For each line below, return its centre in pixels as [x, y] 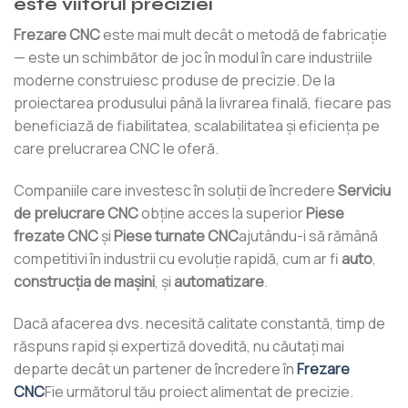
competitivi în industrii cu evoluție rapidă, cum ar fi [178, 258]
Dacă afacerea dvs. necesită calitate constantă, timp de [199, 323]
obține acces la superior [222, 213]
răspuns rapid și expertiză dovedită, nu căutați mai [179, 346]
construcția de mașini [84, 281]
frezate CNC [56, 235]
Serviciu [364, 190]
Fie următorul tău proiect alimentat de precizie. [199, 391]
